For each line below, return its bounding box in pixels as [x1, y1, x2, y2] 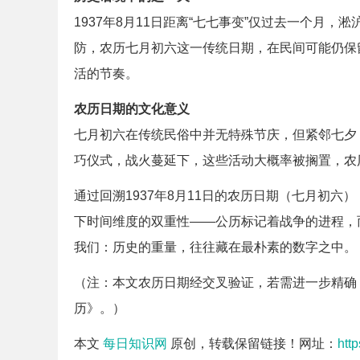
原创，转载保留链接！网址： [167, 337, 337, 350]
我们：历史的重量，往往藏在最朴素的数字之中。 [74, 240, 357, 254]
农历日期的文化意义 [74, 102, 190, 116]
